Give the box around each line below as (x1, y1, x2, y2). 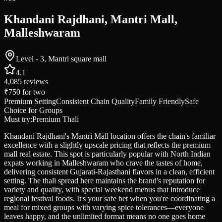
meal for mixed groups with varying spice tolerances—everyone (4, 203, 204, 212)
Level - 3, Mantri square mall (16, 54, 107, 63)
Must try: (4, 114, 32, 123)
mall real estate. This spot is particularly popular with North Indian (4, 149, 211, 158)
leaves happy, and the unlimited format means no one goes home (4, 212, 205, 221)
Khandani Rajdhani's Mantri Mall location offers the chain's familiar (4, 131, 216, 140)
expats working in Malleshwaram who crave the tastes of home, (4, 158, 203, 167)
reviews (22, 77, 48, 86)
